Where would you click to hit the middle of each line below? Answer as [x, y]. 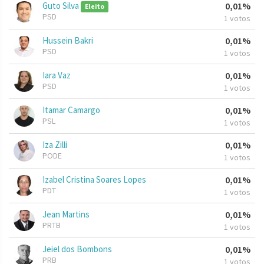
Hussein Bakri [68, 41]
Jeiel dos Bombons [77, 249]
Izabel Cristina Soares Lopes [94, 180]
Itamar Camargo [71, 110]
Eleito [94, 7]
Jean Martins [66, 214]
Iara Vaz [57, 75]
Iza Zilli [55, 145]
